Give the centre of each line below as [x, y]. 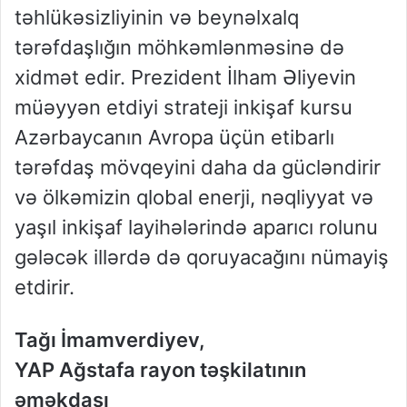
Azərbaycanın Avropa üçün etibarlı [174, 138]
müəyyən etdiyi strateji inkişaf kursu [184, 108]
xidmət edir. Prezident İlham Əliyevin [185, 78]
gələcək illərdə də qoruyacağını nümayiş [202, 258]
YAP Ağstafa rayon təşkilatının [160, 370]
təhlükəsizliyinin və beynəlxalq [157, 18]
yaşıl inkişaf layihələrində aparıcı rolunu [196, 228]
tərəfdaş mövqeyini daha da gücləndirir [198, 168]
